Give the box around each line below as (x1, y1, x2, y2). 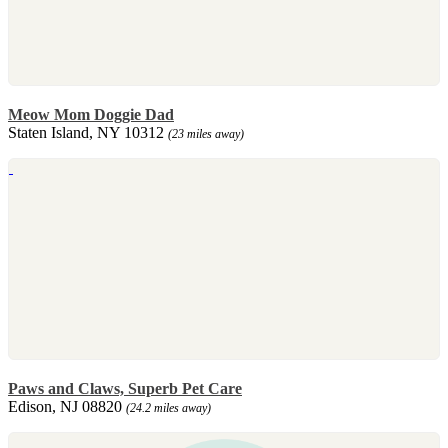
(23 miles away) (168, 126, 244, 141)
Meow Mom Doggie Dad (8, 105, 174, 123)
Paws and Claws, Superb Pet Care (8, 379, 242, 397)
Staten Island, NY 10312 (8, 123, 168, 141)
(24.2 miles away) (126, 400, 211, 415)
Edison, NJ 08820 (8, 397, 126, 415)
